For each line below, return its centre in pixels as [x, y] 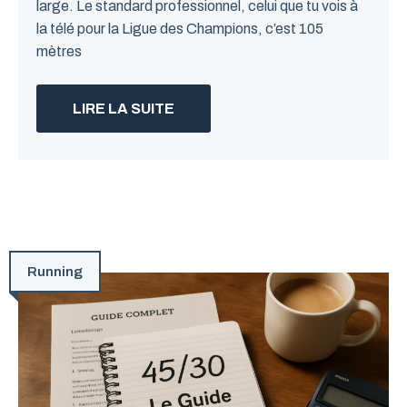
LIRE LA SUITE [124, 109]
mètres [59, 51]
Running [55, 272]
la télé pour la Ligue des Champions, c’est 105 [180, 29]
